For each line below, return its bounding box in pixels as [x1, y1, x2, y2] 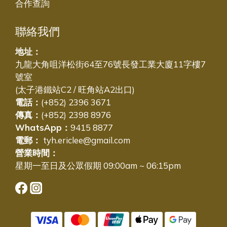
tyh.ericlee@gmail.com [41, 135, 130, 145]
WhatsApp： [15, 122, 70, 133]
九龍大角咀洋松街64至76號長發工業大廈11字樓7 [15, 59, 206, 69]
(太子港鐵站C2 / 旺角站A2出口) [15, 84, 135, 95]
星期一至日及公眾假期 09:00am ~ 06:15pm [15, 160, 181, 171]
